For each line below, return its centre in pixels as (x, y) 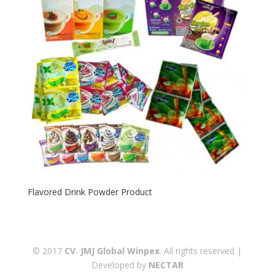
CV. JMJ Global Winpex (112, 251)
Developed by (120, 265)
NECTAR (166, 265)
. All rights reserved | (201, 251)
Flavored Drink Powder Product (90, 192)
